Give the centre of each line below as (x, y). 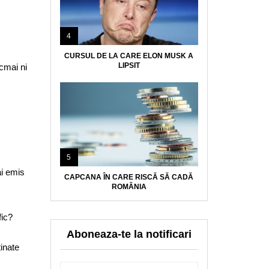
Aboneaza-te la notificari (129, 234)
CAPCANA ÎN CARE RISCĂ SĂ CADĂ (129, 177)
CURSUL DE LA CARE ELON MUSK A (129, 56)
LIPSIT (129, 66)
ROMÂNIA (129, 187)
